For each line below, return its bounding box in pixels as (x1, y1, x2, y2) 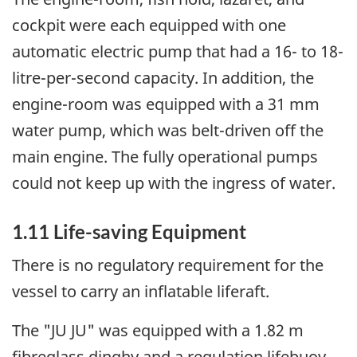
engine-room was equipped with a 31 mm (12, 93, 320, 116)
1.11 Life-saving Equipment (12, 220, 246, 244)
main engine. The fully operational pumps (12, 146, 318, 168)
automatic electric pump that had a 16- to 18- (12, 41, 343, 63)
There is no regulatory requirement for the (12, 253, 324, 276)
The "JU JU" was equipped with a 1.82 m (12, 319, 304, 341)
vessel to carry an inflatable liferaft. (12, 280, 269, 302)
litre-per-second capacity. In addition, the (12, 67, 314, 89)
